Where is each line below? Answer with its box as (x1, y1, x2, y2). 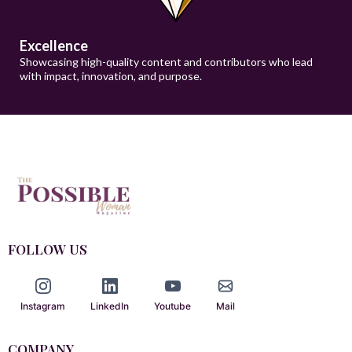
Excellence (20, 36, 88, 54)
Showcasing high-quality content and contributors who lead (20, 54, 313, 68)
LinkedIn (90, 299, 129, 312)
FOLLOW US (8, 240, 87, 258)
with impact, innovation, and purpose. (20, 68, 202, 82)
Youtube (154, 299, 191, 312)
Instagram (20, 299, 65, 312)
